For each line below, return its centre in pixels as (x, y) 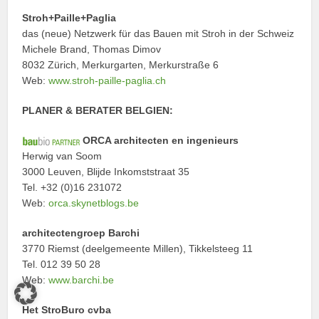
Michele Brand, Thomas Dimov (92, 49)
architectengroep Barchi (81, 232)
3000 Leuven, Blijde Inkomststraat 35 (106, 171)
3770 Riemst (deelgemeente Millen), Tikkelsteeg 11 (138, 248)
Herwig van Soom (62, 156)
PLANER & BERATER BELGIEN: (98, 110)
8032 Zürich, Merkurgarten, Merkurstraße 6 (121, 64)
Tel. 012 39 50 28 (62, 264)
